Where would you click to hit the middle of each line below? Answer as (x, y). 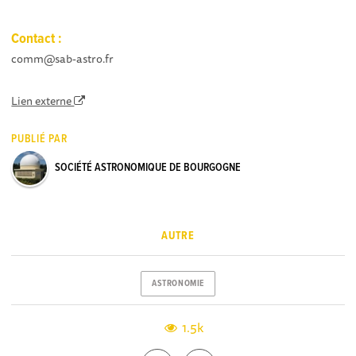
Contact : (37, 39)
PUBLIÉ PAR (39, 139)
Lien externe (43, 101)
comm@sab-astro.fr (63, 58)
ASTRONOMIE (178, 284)
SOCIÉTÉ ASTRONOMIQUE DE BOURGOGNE (148, 167)
